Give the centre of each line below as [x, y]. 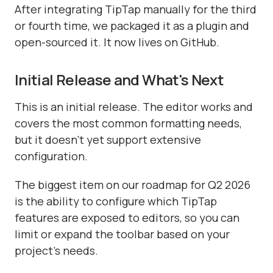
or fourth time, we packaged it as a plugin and [132, 25]
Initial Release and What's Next [119, 79]
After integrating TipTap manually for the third [136, 9]
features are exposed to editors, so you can [127, 217]
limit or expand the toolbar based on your [122, 234]
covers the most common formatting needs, [128, 123]
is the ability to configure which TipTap [116, 201]
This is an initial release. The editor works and [134, 106]
